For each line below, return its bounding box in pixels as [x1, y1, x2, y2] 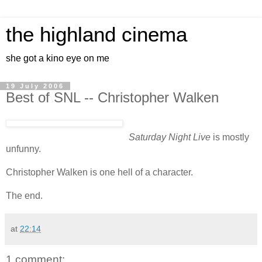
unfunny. [6, 143, 41, 154]
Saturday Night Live [129, 132, 211, 142]
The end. [6, 190, 43, 201]
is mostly [211, 132, 249, 142]
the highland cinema [6, 23, 187, 46]
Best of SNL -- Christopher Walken [6, 89, 219, 105]
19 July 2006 [6, 82, 64, 89]
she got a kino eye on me [6, 53, 109, 63]
